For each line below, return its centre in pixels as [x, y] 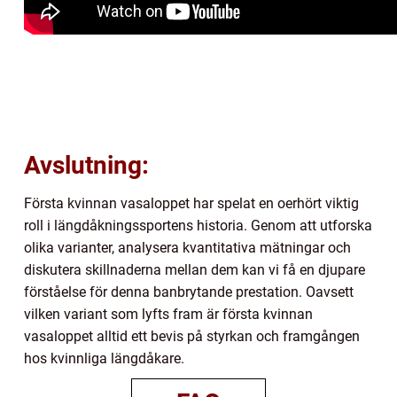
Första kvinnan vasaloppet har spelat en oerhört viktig [191, 203]
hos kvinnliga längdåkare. [104, 358]
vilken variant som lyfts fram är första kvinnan [168, 314]
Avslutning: [86, 165]
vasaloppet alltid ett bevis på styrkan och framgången [192, 336]
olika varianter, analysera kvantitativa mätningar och [187, 247]
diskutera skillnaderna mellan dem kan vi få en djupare [195, 269]
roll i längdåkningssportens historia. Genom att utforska [198, 225]
